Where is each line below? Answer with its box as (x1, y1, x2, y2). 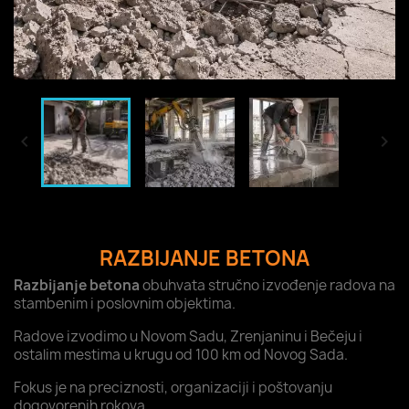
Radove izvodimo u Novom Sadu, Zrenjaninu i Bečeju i (14, 326, 362, 346)
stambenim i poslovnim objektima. (14, 293, 236, 313)
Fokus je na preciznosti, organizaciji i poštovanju (14, 377, 332, 397)
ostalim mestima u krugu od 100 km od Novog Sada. (14, 344, 348, 364)
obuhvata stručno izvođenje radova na (140, 275, 395, 295)
